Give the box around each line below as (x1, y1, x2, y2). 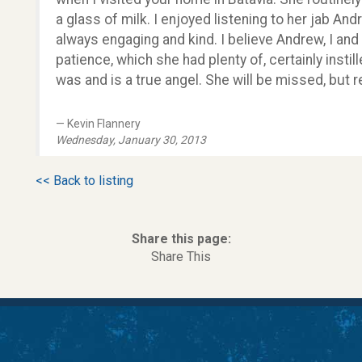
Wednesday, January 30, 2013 (56, 133, 206, 146)
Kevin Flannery (67, 116, 141, 130)
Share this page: (131, 230, 231, 246)
